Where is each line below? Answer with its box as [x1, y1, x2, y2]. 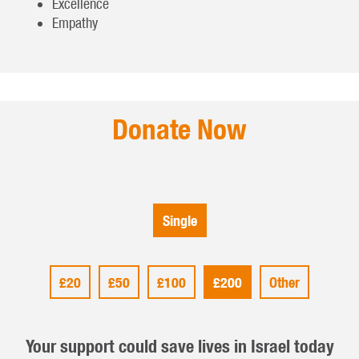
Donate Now [112, 111, 247, 146]
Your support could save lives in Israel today [25, 334, 334, 357]
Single [162, 211, 197, 230]
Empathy [52, 14, 98, 31]
